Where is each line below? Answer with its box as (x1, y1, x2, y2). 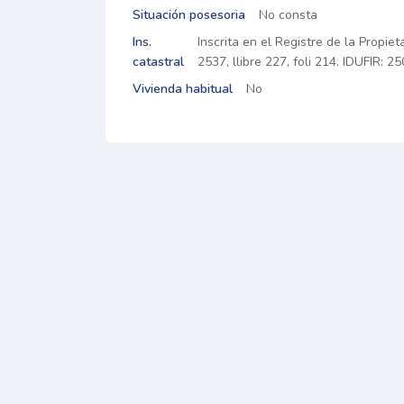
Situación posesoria (133, 6, 245, 23)
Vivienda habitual (133, 80, 233, 97)
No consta (259, 6, 317, 23)
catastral (133, 53, 184, 70)
